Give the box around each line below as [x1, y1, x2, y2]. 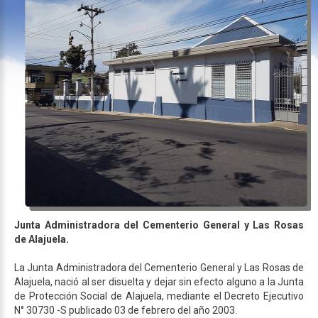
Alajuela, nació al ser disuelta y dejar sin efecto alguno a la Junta [14, 275, 304, 287]
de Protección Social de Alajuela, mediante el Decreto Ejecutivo [14, 290, 304, 302]
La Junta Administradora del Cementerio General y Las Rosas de [14, 261, 304, 273]
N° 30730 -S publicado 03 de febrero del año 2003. [14, 304, 237, 316]
